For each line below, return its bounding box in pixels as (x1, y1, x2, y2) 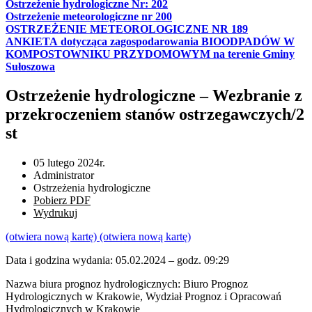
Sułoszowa (6, 60, 55, 72)
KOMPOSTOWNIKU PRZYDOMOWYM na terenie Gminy (6, 47, 295, 60)
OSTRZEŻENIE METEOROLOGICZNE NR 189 (6, 22, 248, 35)
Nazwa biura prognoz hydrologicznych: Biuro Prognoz (6, 278, 248, 290)
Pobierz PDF (33, 194, 91, 207)
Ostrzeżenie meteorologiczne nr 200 (6, 10, 172, 22)
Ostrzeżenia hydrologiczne (33, 182, 150, 194)
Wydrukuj (33, 207, 77, 219)
